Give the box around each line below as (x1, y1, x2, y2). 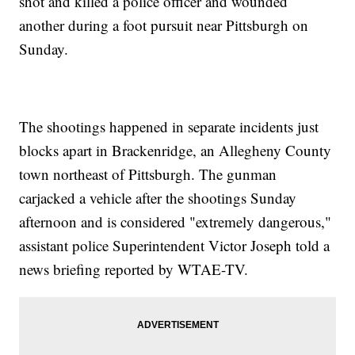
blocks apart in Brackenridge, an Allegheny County (19, 140, 332, 161)
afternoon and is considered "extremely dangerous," (19, 212, 332, 232)
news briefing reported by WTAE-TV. (19, 259, 249, 280)
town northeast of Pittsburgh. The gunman (19, 164, 277, 185)
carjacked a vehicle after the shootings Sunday (19, 188, 297, 208)
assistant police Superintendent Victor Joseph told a (19, 235, 330, 256)
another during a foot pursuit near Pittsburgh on (19, 15, 309, 36)
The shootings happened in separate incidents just (19, 116, 319, 137)
